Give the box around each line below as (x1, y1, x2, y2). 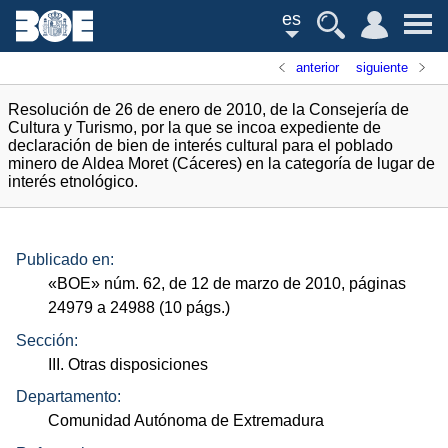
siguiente (355, 60, 408, 75)
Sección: (16, 331, 78, 349)
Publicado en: (16, 251, 114, 269)
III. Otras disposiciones (48, 355, 209, 373)
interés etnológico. (8, 173, 138, 190)
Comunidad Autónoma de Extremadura (48, 412, 325, 430)
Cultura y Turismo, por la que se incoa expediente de (8, 119, 381, 136)
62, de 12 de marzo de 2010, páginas (139, 275, 407, 293)
